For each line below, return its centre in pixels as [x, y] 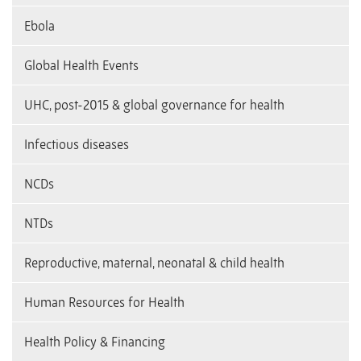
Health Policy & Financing [95, 342]
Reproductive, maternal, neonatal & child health [154, 263]
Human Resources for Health [104, 303]
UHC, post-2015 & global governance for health [154, 105]
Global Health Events [81, 66]
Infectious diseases [77, 145]
